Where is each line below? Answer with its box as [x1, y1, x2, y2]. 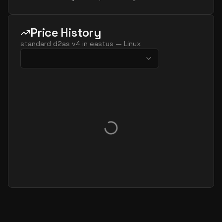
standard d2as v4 [20, 39, 80, 48]
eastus [90, 39, 113, 48]
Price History [30, 25, 101, 40]
